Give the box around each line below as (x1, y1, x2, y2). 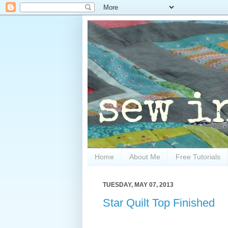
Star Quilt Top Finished (103, 196, 215, 210)
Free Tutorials (176, 153, 220, 161)
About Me (129, 153, 160, 161)
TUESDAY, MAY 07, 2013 (103, 181, 174, 188)
